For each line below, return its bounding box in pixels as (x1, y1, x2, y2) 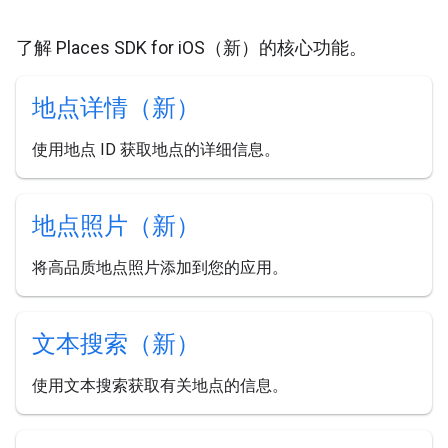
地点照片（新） (32, 211, 200, 242)
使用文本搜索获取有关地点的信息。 (32, 376, 288, 396)
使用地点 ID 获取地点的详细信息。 (32, 140, 280, 160)
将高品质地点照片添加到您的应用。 (32, 258, 288, 278)
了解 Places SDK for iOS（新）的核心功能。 (16, 37, 367, 59)
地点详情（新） (32, 93, 200, 124)
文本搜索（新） (32, 329, 200, 360)
